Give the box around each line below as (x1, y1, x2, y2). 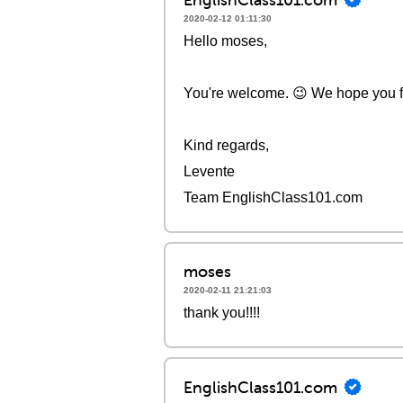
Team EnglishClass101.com (184, 190, 363, 205)
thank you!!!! (184, 305, 260, 320)
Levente (184, 164, 235, 179)
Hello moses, (184, 33, 267, 49)
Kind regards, (184, 138, 269, 153)
